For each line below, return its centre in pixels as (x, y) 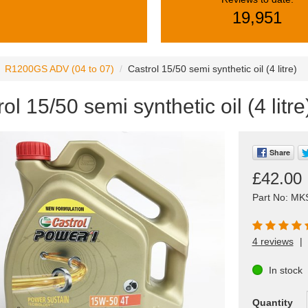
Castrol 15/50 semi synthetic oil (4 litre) (212, 69)
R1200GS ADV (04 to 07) (59, 69)
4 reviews (273, 242)
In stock (285, 270)
